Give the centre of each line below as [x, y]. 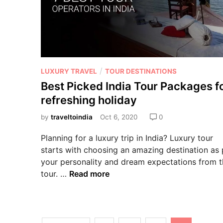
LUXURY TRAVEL [69, 71]
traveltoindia [72, 117]
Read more [89, 173]
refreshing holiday [89, 100]
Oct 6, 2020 [119, 117]
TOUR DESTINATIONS [141, 71]
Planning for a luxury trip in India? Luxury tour [127, 138]
